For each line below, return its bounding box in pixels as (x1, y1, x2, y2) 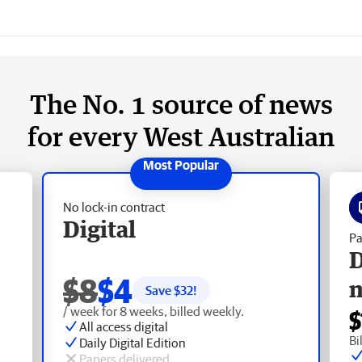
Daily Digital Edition (79, 335, 186, 350)
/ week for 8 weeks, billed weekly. (63, 303, 244, 318)
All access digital (79, 318, 168, 334)
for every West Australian (27, 120, 335, 152)
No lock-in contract (63, 199, 165, 214)
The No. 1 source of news (29, 87, 333, 120)
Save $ (145, 282, 180, 297)
